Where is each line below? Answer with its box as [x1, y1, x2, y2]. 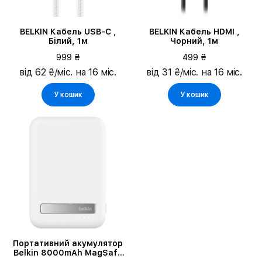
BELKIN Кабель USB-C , [19, 27, 116, 36]
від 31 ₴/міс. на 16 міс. [146, 67, 242, 78]
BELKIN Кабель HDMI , [149, 27, 240, 36]
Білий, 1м [48, 36, 88, 46]
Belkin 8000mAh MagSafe [13, 248, 123, 257]
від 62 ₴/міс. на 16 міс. [19, 67, 116, 78]
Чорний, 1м [170, 36, 218, 46]
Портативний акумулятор [13, 239, 123, 248]
